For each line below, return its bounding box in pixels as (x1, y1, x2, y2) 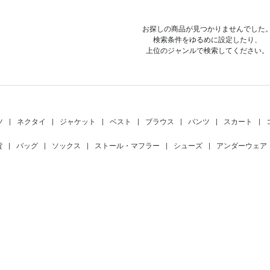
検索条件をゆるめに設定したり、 (152, 36, 262, 43)
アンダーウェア (216, 142, 267, 149)
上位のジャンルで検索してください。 (145, 47, 269, 54)
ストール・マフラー (95, 142, 160, 149)
